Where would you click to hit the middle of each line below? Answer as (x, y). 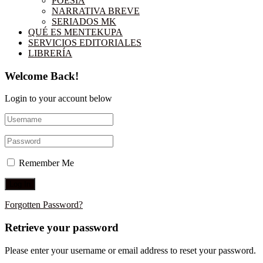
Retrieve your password (62, 228)
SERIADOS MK (84, 21)
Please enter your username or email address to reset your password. (130, 250)
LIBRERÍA (50, 53)
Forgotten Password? (44, 205)
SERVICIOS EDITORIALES (85, 42)
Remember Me (46, 163)
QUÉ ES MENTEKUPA (75, 32)
